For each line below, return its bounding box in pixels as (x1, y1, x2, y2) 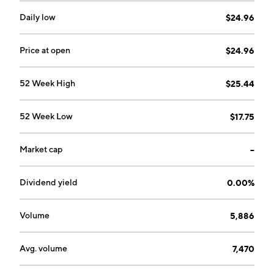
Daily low (20, 12, 56, 22)
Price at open (20, 45, 70, 55)
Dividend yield (20, 177, 78, 187)
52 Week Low (20, 111, 73, 121)
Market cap (20, 144, 62, 154)
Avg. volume (20, 243, 67, 253)
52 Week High (20, 78, 75, 88)
